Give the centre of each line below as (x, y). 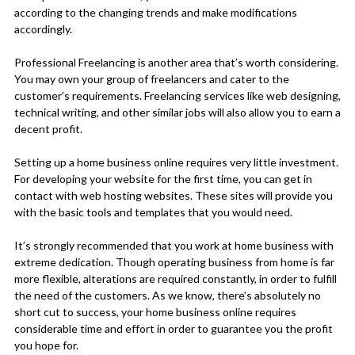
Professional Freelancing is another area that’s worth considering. (176, 62)
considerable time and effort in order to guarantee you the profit (173, 328)
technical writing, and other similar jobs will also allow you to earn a (177, 112)
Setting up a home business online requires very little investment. (176, 162)
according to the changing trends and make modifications (155, 12)
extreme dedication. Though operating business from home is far (174, 261)
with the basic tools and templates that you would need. (153, 212)
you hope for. (46, 345)
